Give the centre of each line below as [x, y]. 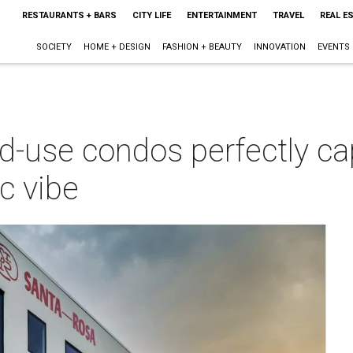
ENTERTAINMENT [221, 15]
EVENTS [333, 47]
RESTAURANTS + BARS [69, 15]
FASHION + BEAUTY [202, 47]
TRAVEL [288, 15]
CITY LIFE [151, 15]
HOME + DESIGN [117, 47]
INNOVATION [279, 47]
